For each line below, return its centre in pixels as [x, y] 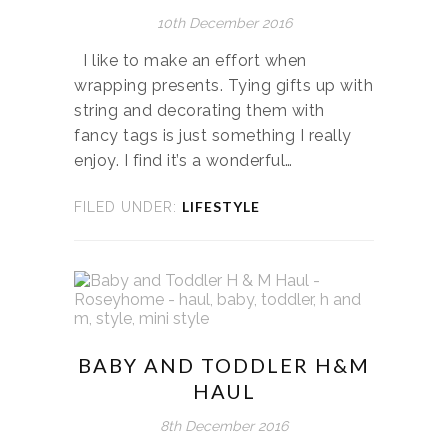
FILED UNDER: [125, 206]
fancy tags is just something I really [213, 135]
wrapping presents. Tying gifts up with [223, 85]
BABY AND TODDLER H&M [224, 364]
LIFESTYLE [221, 206]
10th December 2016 [224, 22]
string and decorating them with [199, 110]
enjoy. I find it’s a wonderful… [183, 160]
